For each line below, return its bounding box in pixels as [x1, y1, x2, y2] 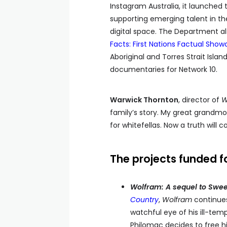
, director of [178, 95, 221, 105]
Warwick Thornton [110, 95, 178, 105]
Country [130, 195, 159, 205]
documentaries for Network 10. [110, 64, 217, 74]
